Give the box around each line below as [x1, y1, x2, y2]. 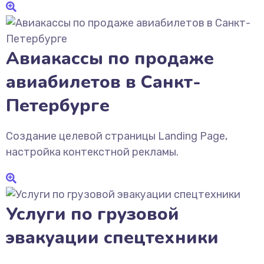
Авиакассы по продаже [6, 47, 214, 71]
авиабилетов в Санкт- [6, 70, 201, 94]
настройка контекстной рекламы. [6, 146, 179, 159]
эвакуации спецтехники [6, 226, 219, 250]
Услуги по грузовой [6, 202, 179, 226]
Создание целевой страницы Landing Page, [6, 130, 227, 143]
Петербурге [6, 94, 110, 118]
